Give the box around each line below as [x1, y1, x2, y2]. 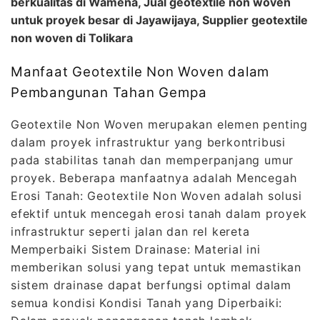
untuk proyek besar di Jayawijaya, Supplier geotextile [11, 12, 308, 27]
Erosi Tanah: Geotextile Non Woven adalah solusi [11, 189, 302, 204]
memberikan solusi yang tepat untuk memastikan [11, 260, 301, 275]
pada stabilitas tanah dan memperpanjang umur [11, 153, 294, 168]
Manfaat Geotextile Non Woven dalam [11, 63, 270, 80]
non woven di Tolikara [11, 30, 133, 45]
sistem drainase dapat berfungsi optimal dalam [11, 278, 291, 293]
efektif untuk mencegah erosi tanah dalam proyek [11, 206, 307, 221]
